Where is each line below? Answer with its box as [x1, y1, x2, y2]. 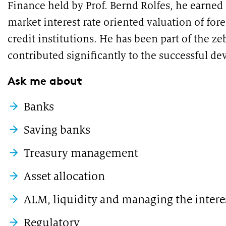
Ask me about [7, 74, 88, 88]
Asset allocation [23, 169, 105, 183]
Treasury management [23, 146, 138, 160]
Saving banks [23, 123, 90, 137]
